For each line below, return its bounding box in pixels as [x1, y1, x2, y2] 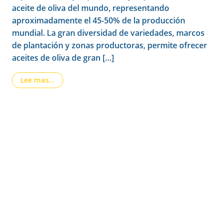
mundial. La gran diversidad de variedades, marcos [12, 27, 205, 38]
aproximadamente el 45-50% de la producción [12, 15, 185, 26]
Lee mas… [20, 75, 55, 85]
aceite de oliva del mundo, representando [12, 2, 169, 13]
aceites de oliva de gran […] [12, 52, 114, 63]
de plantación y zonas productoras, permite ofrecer [12, 40, 207, 51]
